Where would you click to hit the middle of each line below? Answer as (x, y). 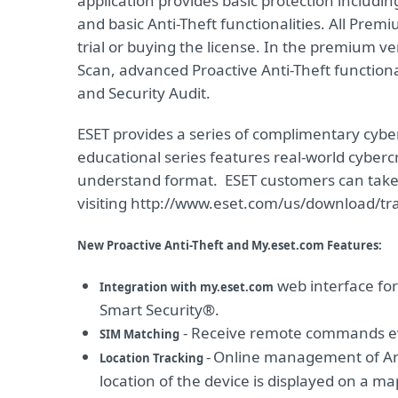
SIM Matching (139, 334)
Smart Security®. (159, 310)
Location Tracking (153, 358)
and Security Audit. (144, 93)
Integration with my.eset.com (187, 287)
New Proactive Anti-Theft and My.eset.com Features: (230, 245)
